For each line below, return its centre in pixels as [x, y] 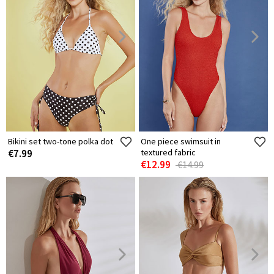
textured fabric [168, 153]
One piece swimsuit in [181, 142]
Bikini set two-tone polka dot [61, 142]
